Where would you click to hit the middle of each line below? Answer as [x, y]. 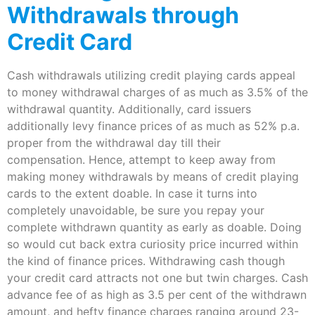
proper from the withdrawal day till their [114, 142]
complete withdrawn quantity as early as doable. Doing [154, 227]
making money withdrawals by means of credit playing [153, 176]
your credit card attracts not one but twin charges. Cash [157, 277]
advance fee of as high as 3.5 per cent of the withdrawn [157, 294]
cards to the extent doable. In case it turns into [132, 193]
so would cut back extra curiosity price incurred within [153, 244]
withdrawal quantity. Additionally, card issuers [129, 109]
